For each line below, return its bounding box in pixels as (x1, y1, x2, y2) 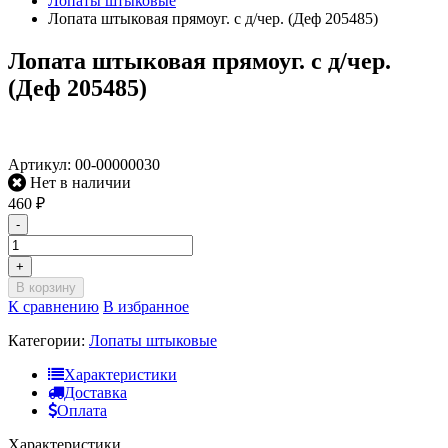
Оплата (57, 401, 107, 419)
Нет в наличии (26, 173, 131, 191)
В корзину (16, 279, 76, 295)
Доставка (64, 383, 127, 401)
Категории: (8, 331, 89, 349)
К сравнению (8, 297, 99, 315)
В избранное (103, 297, 189, 315)
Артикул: (8, 155, 75, 173)
